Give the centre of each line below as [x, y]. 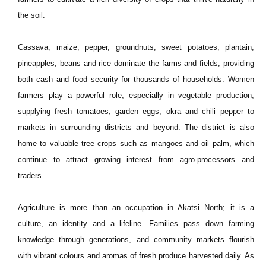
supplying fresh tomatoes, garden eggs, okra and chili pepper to [136, 111]
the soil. [31, 15]
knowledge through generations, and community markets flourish [136, 240]
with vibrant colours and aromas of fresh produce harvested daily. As [136, 256]
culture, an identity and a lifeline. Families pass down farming [136, 224]
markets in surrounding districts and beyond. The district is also [136, 127]
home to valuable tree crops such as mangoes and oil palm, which [136, 143]
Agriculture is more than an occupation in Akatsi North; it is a [136, 208]
